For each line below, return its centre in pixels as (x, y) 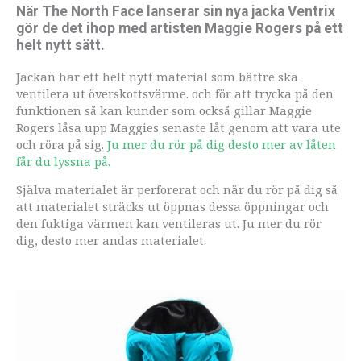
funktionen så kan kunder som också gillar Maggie (164, 110)
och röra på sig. (62, 144)
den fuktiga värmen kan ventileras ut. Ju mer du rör (169, 224)
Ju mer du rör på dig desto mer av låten (222, 144)
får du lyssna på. (63, 161)
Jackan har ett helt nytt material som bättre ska (157, 76)
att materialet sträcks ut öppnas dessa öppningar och (172, 207)
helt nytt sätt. (60, 46)
